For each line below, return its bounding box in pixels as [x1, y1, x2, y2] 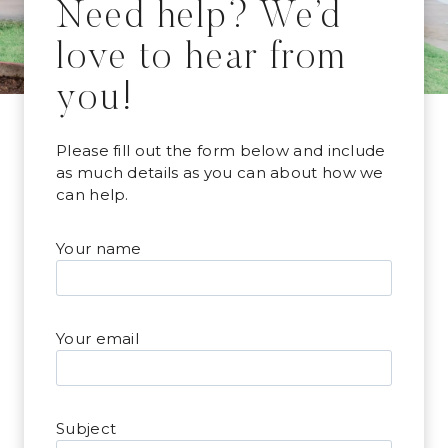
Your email [56, 329, 139, 349]
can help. [56, 185, 129, 205]
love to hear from [56, 40, 347, 79]
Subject [56, 419, 117, 439]
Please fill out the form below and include [56, 141, 386, 161]
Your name [56, 239, 142, 259]
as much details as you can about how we [56, 163, 384, 183]
